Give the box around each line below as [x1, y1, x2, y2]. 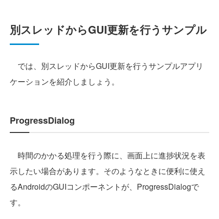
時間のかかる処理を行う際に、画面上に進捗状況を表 [10, 150, 205, 161]
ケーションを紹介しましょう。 [10, 76, 119, 88]
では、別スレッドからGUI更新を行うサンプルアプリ [10, 60, 203, 72]
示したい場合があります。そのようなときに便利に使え [10, 165, 205, 177]
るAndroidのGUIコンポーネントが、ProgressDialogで [10, 181, 199, 193]
